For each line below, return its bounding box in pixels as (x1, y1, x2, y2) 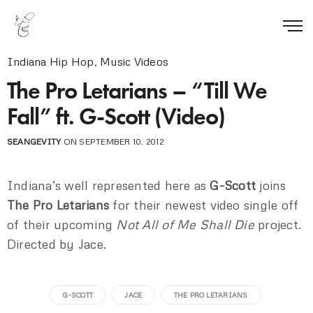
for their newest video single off (109, 197, 299, 212)
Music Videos (100, 54, 169, 68)
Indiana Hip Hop (7, 54, 94, 68)
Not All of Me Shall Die (116, 217, 254, 232)
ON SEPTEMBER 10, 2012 (61, 136, 163, 147)
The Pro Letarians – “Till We (7, 75, 267, 105)
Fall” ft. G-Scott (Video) (7, 101, 225, 131)
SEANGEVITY (7, 136, 61, 147)
